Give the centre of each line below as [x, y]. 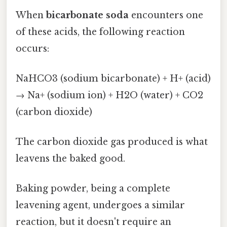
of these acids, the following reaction [100, 32]
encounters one [166, 15]
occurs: [32, 48]
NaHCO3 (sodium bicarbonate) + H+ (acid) [113, 78]
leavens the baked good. [70, 159]
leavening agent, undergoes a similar [100, 205]
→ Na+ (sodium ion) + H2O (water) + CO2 [109, 95]
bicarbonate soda [87, 15]
